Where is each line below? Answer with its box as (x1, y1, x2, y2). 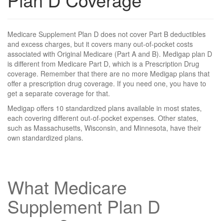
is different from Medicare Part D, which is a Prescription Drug (7, 59, 199, 69)
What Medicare (7, 174, 127, 200)
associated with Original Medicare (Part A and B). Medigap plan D (7, 49, 212, 59)
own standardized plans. (7, 133, 83, 143)
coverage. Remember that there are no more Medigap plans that (7, 69, 210, 79)
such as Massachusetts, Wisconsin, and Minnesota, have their (7, 123, 201, 133)
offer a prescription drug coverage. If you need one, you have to (7, 78, 206, 89)
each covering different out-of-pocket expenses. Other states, (7, 113, 198, 123)
